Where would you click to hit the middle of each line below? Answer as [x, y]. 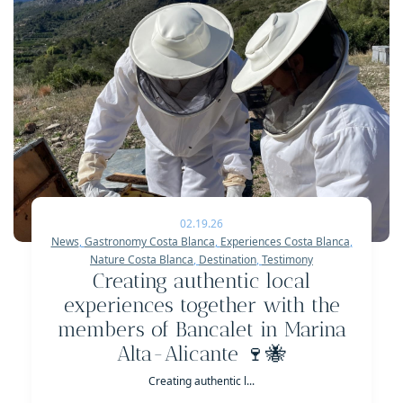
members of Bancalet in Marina [201, 330]
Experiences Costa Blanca [285, 242]
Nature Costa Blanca [142, 260]
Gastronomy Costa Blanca [149, 242]
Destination [228, 260]
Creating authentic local [201, 282]
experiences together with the [201, 306]
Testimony [287, 260]
